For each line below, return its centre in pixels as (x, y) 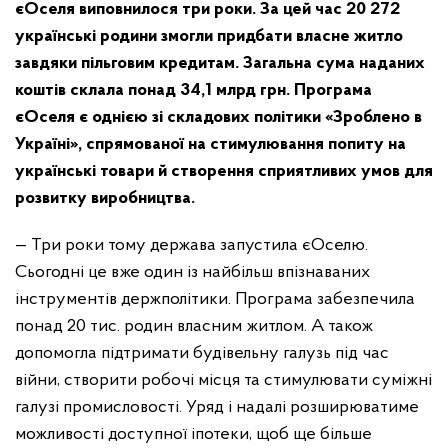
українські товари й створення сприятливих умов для (224, 171)
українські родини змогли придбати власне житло (209, 36)
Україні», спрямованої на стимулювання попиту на (210, 144)
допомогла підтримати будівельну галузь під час (202, 353)
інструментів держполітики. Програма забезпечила (215, 299)
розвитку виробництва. (105, 198)
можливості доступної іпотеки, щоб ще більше (193, 434)
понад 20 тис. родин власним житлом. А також (194, 326)
